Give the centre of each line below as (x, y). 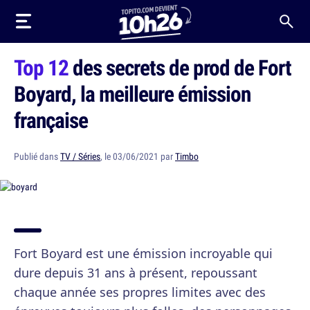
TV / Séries (80, 156)
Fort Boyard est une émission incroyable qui (143, 253)
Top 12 (41, 67)
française (51, 120)
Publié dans (37, 156)
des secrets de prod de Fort (180, 67)
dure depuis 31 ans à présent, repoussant (136, 273)
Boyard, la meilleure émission (132, 93)
